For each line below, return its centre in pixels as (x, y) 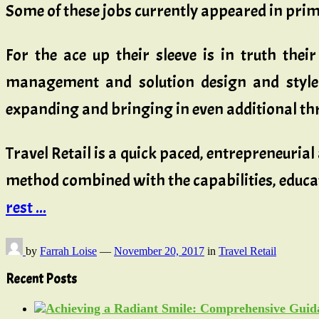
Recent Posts (41, 279)
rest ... (26, 207)
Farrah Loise (68, 251)
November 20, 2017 (159, 251)
